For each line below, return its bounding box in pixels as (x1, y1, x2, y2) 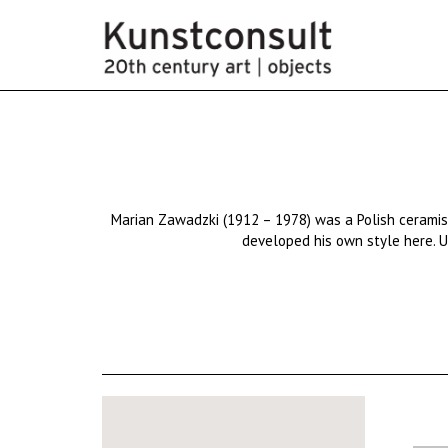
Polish (356, 210, 395, 229)
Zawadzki (157, 210, 219, 229)
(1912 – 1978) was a (218, 210, 357, 229)
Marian (110, 210, 158, 229)
